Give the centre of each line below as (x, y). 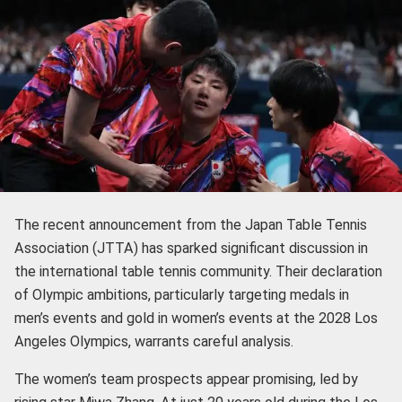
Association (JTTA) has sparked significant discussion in (192, 248)
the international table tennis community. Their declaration (199, 271)
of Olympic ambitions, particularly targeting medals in (182, 294)
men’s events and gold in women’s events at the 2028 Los (197, 318)
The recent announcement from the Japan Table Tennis (191, 224)
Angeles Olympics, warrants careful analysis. (154, 341)
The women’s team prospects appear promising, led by (187, 380)
